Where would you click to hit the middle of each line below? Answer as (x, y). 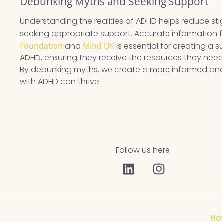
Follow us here (143, 150)
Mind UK (99, 46)
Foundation (42, 46)
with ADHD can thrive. (60, 82)
